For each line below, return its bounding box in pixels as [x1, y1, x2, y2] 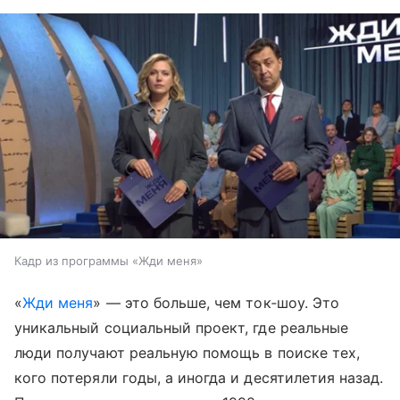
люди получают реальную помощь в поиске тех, [14, 344, 361, 362]
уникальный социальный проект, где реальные [14, 319, 349, 337]
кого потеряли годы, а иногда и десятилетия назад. [14, 369, 384, 387]
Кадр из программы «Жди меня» [14, 254, 203, 269]
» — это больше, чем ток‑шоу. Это [93, 294, 339, 312]
